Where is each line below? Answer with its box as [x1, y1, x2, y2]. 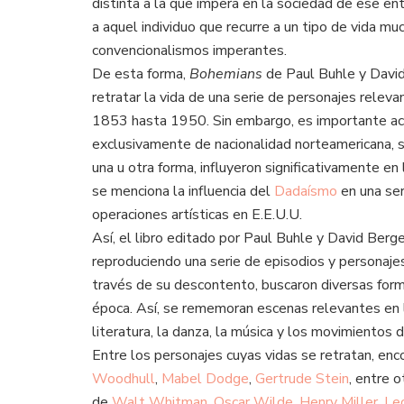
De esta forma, [92, 64, 189, 85]
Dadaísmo [274, 181, 337, 202]
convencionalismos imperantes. [92, 41, 287, 61]
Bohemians [189, 64, 262, 85]
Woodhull [92, 369, 155, 390]
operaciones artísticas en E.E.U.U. [92, 205, 302, 225]
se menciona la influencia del [92, 181, 274, 202]
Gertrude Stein [255, 369, 349, 390]
